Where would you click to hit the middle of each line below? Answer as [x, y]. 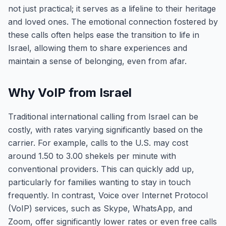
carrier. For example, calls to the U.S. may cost [98, 143]
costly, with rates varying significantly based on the [105, 130]
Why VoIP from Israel [70, 93]
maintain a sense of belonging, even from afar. [97, 61]
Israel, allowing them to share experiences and [98, 48]
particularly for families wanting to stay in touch [99, 182]
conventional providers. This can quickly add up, [101, 169]
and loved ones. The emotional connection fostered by [113, 22]
